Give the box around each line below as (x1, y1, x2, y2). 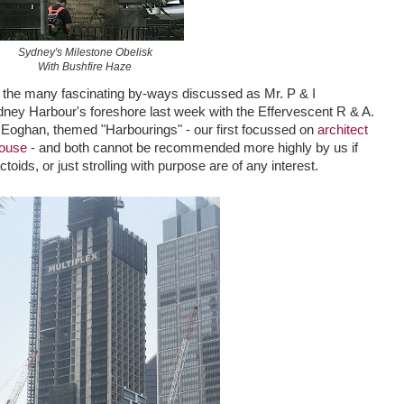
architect (317, 122, 368, 137)
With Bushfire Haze (38, 60, 132, 74)
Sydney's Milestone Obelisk (17, 46, 152, 60)
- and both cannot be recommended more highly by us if (27, 140, 358, 155)
